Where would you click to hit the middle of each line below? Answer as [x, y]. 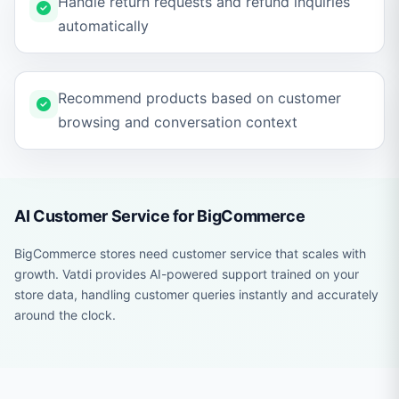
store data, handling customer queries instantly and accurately [196, 294]
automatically [103, 26]
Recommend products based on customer [199, 98]
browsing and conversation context [178, 122]
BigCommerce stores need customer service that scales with [190, 253]
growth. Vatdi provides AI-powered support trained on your [187, 274]
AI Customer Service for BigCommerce [160, 216]
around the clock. [65, 315]
